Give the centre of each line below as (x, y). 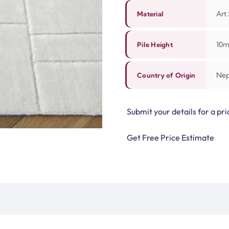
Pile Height (155, 44)
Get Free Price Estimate (170, 138)
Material (151, 14)
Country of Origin (166, 75)
